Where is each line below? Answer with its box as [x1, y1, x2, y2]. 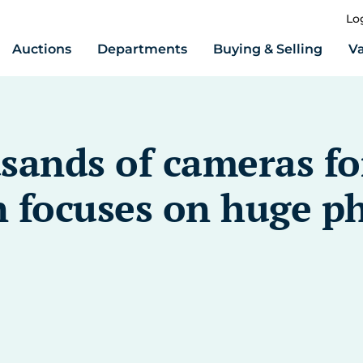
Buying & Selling [213, 41, 322, 57]
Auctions [12, 41, 71, 57]
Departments [97, 41, 187, 57]
